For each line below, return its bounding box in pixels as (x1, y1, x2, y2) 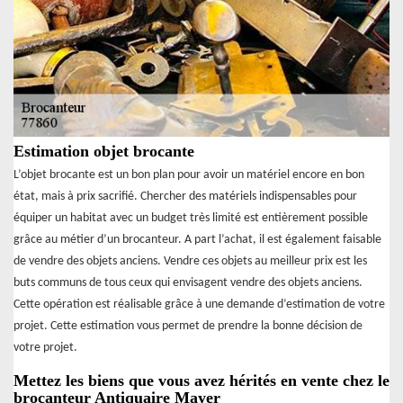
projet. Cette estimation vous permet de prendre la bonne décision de (13, 318, 363, 333)
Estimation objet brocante (13, 141, 194, 160)
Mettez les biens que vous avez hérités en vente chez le (13, 371, 390, 390)
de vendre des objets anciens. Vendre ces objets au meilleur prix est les (13, 254, 367, 268)
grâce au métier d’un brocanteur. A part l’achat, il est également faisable (13, 232, 381, 246)
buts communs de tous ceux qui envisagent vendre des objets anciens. (13, 275, 363, 290)
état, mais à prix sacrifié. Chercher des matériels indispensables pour (13, 189, 357, 203)
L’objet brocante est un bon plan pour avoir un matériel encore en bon (13, 167, 364, 182)
